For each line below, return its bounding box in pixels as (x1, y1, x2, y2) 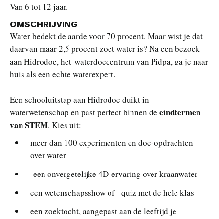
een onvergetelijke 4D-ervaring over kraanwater (30, 168, 197, 179)
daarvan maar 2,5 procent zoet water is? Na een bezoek (10, 43, 200, 54)
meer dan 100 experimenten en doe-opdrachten (30, 137, 193, 148)
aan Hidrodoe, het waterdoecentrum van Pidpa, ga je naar (10, 56, 208, 67)
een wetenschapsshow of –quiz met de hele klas (30, 187, 194, 198)
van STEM (10, 119, 48, 131)
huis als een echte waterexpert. (10, 68, 115, 80)
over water (30, 150, 66, 161)
